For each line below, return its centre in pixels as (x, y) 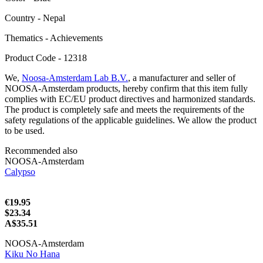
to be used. (25, 130)
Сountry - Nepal (35, 18)
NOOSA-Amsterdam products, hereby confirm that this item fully (126, 88)
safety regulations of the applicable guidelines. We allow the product (131, 120)
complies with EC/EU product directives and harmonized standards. (130, 99)
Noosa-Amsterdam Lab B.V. (75, 77)
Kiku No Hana (32, 254)
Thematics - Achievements (54, 38)
